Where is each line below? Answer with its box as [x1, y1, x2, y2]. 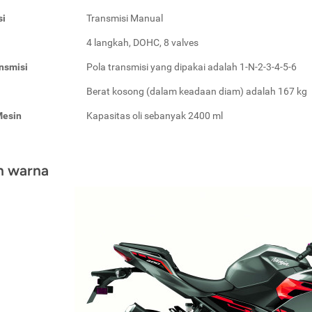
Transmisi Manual [86, 13, 163, 24]
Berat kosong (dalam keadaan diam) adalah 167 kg [86, 86, 307, 97]
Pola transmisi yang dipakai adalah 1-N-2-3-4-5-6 [86, 61, 297, 72]
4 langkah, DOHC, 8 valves [86, 37, 198, 48]
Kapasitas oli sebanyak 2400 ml [86, 110, 223, 121]
